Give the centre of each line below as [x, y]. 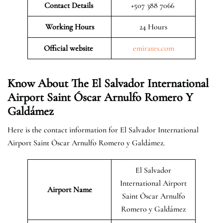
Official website [69, 48]
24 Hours [153, 27]
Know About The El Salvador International [108, 83]
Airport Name [69, 189]
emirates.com [153, 48]
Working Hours [69, 27]
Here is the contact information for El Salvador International [103, 130]
